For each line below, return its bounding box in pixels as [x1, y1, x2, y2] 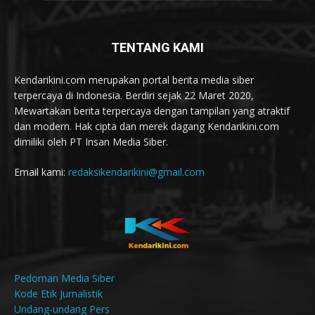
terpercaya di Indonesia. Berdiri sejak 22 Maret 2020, [14, 89, 254, 103]
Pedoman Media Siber [14, 271, 115, 285]
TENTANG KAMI [111, 40, 204, 56]
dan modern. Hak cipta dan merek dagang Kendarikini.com [14, 120, 279, 134]
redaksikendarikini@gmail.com [68, 165, 205, 179]
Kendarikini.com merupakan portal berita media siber [14, 73, 254, 87]
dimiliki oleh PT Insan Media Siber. [14, 135, 168, 149]
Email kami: [14, 165, 68, 179]
